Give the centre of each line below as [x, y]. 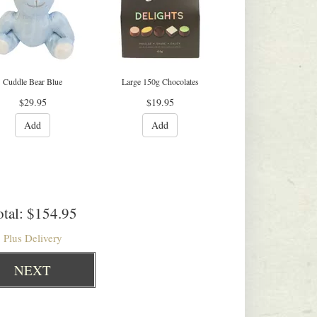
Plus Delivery [33, 238]
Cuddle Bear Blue [33, 81]
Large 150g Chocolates [160, 81]
